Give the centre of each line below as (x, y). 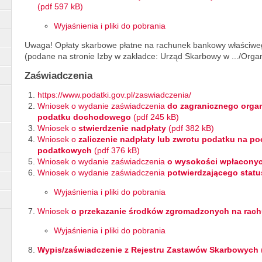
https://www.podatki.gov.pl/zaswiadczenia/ (114, 95)
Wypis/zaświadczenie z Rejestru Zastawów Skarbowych (149, 250)
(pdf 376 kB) (117, 150)
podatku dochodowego (84, 117)
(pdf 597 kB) (60, 6)
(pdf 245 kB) (155, 117)
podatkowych (66, 150)
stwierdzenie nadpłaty (122, 128)
